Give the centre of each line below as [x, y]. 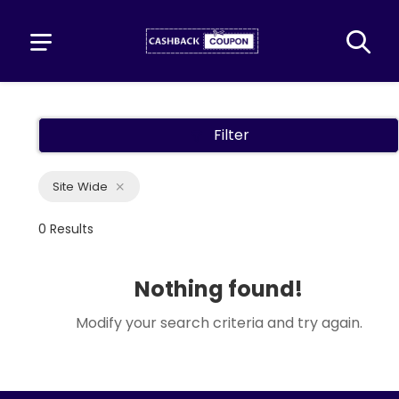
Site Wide [80, 187]
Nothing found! [219, 289]
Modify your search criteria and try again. [219, 323]
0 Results [66, 229]
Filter [232, 135]
